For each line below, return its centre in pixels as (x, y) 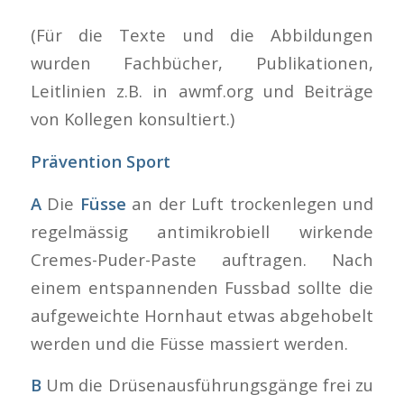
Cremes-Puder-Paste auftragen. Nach (202, 259)
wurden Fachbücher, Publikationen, (202, 63)
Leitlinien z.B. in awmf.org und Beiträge (202, 91)
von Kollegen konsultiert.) (132, 119)
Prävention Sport (100, 161)
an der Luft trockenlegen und (253, 203)
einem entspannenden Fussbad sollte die (202, 287)
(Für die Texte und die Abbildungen (202, 35)
